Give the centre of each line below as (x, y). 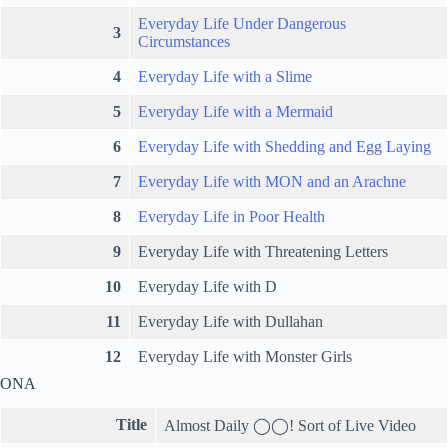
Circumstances (184, 41)
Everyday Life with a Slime (225, 76)
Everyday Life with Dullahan (230, 321)
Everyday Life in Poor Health (231, 216)
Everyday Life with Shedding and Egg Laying (284, 146)
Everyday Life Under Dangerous (242, 23)
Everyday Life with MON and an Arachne (272, 181)
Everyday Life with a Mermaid (235, 111)
